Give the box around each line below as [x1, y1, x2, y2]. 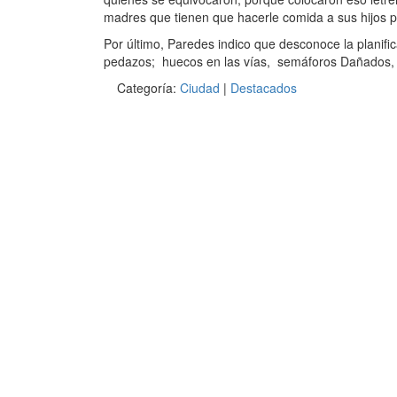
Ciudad [180, 79, 220, 97]
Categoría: [117, 79, 180, 97]
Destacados [230, 79, 297, 97]
